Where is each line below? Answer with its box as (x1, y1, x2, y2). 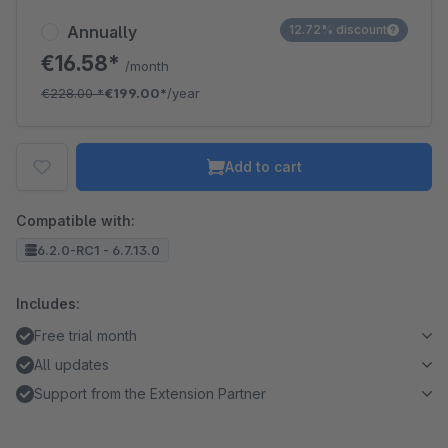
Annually (67, 22, 137, 42)
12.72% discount (289, 22, 387, 37)
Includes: (16, 295, 80, 312)
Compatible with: (16, 212, 135, 229)
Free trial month (34, 327, 137, 344)
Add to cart (224, 158, 302, 175)
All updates (34, 356, 109, 373)
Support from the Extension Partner (34, 385, 266, 402)
